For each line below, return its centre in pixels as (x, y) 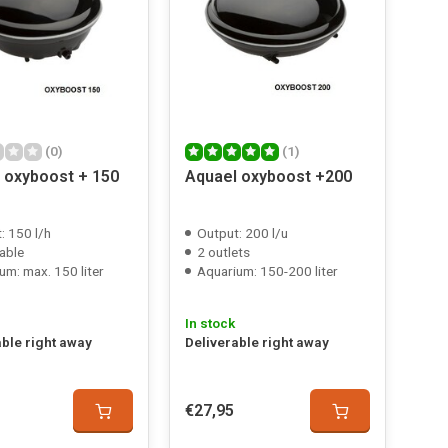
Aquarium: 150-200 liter (267, 271)
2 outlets (223, 252)
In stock (209, 323)
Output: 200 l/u (242, 233)
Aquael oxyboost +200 (268, 176)
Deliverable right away (256, 342)
